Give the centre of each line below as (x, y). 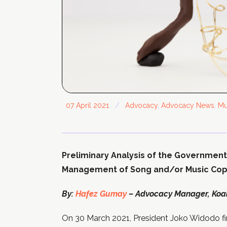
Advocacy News (188, 105)
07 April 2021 (87, 105)
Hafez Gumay (101, 194)
